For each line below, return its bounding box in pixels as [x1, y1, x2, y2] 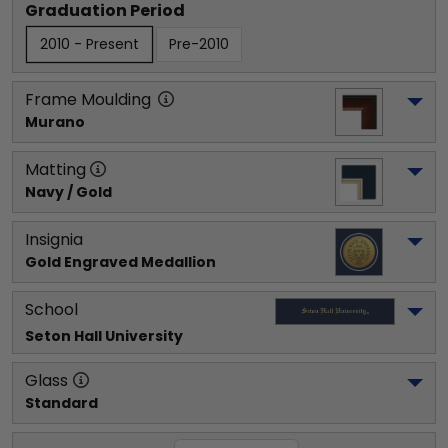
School [25, 297, 78, 321]
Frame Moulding [25, 87, 151, 111]
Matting [25, 157, 86, 181]
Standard [25, 392, 98, 413]
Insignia [25, 227, 83, 251]
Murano [25, 111, 85, 132]
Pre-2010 [169, 33, 229, 54]
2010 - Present [40, 33, 139, 54]
